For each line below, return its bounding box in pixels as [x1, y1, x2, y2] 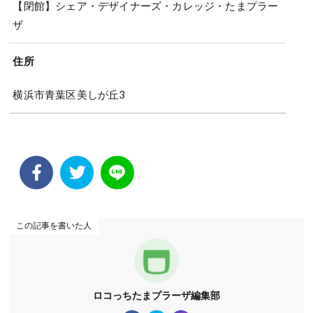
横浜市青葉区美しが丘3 [13, 87, 126, 101]
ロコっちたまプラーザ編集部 [92, 289, 220, 301]
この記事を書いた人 [16, 220, 92, 231]
